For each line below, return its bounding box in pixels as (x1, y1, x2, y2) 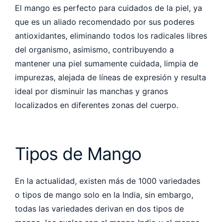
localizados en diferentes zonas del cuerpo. (15, 100, 181, 110)
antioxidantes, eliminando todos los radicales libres (15, 30, 207, 41)
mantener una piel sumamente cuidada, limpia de (15, 58, 198, 68)
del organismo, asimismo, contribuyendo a (15, 44, 174, 55)
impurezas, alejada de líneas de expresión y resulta (15, 72, 206, 82)
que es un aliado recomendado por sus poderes (15, 16, 194, 27)
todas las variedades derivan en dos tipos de (15, 203, 184, 214)
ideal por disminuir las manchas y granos (15, 86, 168, 96)
